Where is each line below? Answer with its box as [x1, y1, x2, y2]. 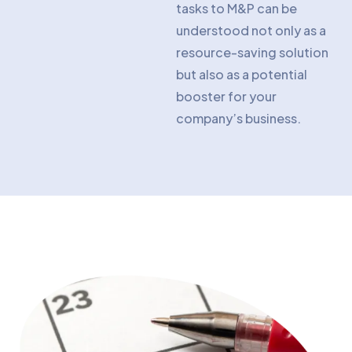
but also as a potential [176, 66, 307, 82]
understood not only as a [176, 22, 326, 38]
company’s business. [176, 110, 301, 126]
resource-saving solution [176, 44, 328, 60]
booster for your [176, 88, 277, 104]
